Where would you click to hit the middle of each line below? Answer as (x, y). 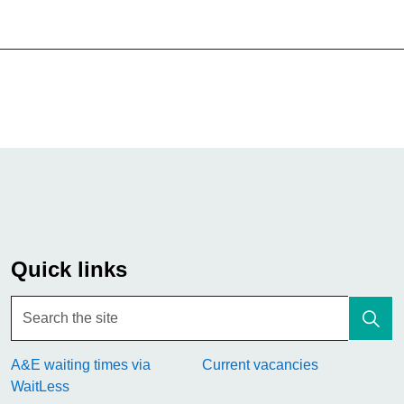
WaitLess (41, 387)
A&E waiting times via (81, 365)
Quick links (69, 270)
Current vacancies (261, 365)
